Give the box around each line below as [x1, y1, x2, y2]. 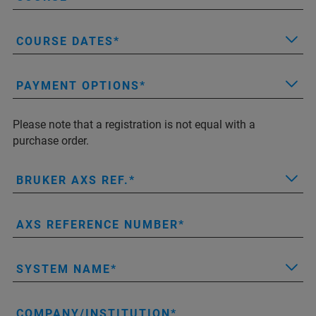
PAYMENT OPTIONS [16, 79, 140, 92]
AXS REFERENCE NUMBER [16, 218, 178, 231]
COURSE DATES [16, 35, 114, 48]
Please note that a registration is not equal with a [13, 118, 255, 131]
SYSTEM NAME [16, 262, 111, 276]
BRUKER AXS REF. [16, 174, 129, 187]
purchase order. [13, 134, 89, 147]
